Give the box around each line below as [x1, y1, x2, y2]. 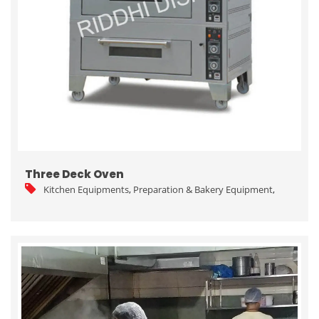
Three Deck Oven [25, 166, 124, 182]
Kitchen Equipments [43, 182, 129, 196]
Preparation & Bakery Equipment [133, 182, 273, 196]
